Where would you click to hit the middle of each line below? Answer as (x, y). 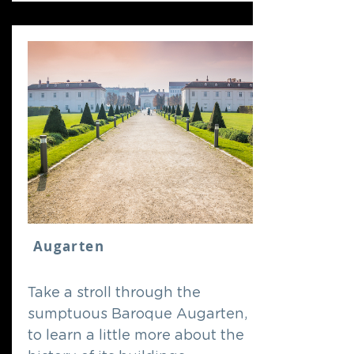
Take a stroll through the (114, 293)
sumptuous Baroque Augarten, (137, 314)
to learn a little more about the (136, 336)
